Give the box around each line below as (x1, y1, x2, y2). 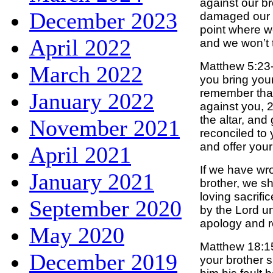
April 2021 (29, 141, 131, 168)
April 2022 (29, 34, 131, 60)
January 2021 (29, 168, 154, 194)
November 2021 (29, 115, 180, 141)
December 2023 (29, 7, 177, 34)
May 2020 (29, 222, 124, 248)
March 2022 (29, 61, 143, 87)
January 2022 (29, 88, 154, 114)
